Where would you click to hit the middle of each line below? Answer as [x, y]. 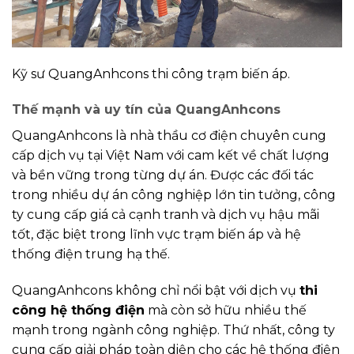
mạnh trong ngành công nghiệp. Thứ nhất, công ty [173, 330]
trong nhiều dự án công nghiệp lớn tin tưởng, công [174, 195]
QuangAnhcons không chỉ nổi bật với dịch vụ [156, 291]
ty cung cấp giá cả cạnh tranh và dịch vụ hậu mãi [166, 215]
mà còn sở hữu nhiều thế [226, 311]
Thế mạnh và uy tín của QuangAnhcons [146, 110]
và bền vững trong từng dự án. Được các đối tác [163, 175]
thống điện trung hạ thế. [91, 254]
